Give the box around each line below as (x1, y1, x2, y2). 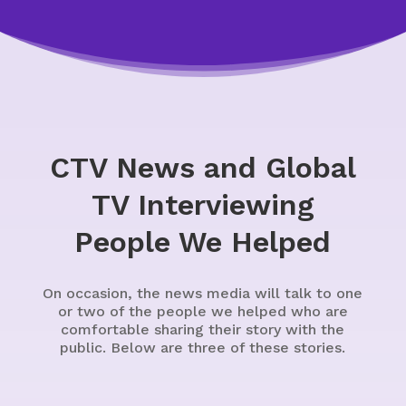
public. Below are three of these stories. (60, 339, 346, 356)
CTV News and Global (49, 150, 356, 185)
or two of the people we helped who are (57, 303, 348, 320)
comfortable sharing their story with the (61, 321, 345, 338)
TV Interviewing (91, 188, 314, 222)
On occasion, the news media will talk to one (43, 285, 363, 302)
